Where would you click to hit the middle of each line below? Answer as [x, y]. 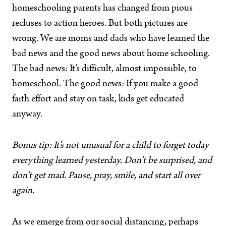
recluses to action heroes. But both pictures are [100, 24]
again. [23, 191]
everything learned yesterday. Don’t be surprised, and [112, 161]
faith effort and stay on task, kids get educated [98, 99]
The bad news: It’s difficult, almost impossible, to [104, 69]
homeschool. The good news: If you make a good [105, 84]
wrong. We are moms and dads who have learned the [111, 39]
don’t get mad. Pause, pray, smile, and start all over [106, 176]
